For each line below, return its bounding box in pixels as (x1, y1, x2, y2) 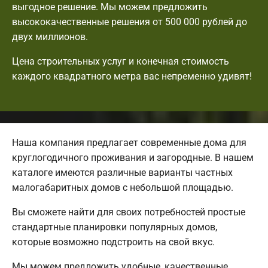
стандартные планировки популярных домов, (12, 221, 217, 233)
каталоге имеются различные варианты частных (12, 167, 233, 179)
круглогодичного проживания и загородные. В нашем (12, 152, 254, 164)
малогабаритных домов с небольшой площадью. (12, 182, 233, 194)
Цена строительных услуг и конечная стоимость (12, 56, 229, 68)
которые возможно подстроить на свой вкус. (12, 236, 215, 248)
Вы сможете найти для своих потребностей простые (12, 206, 245, 218)
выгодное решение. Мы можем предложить (12, 1, 208, 13)
